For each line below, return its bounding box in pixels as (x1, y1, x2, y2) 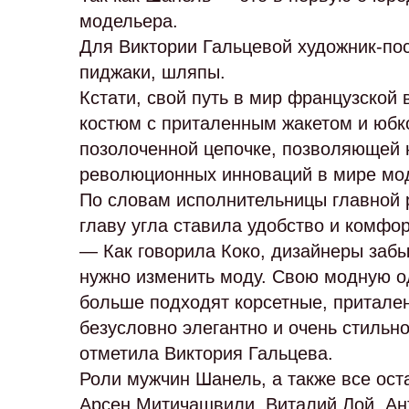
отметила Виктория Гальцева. (79, 343, 333, 363)
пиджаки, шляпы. (79, 62, 225, 82)
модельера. (79, 11, 178, 31)
